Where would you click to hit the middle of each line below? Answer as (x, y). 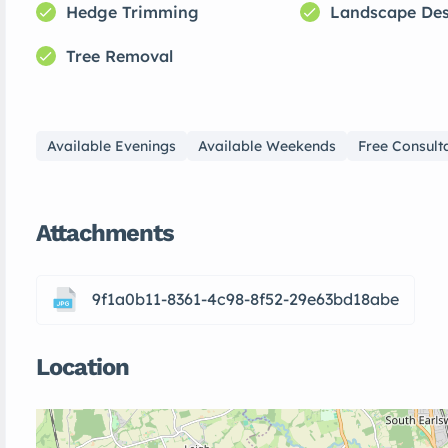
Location (82, 366)
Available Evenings (111, 145)
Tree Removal (119, 55)
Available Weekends (267, 145)
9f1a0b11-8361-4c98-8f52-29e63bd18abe (245, 299)
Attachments (105, 232)
